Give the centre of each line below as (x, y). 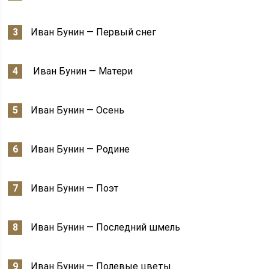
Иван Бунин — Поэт (75, 188)
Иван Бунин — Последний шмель (106, 227)
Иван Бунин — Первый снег (94, 32)
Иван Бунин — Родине (80, 149)
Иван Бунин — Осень (78, 110)
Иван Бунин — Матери (82, 71)
